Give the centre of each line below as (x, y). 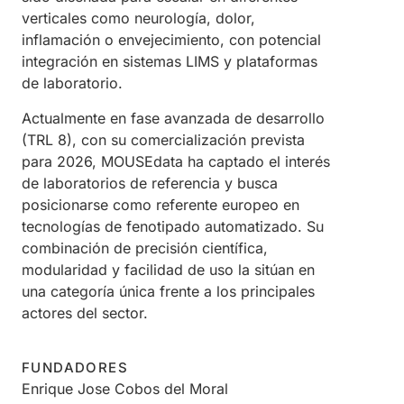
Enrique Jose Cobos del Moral (125, 389)
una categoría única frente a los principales (168, 291)
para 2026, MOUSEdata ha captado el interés (176, 161)
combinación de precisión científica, (145, 248)
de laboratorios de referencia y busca (150, 183)
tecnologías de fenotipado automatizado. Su (173, 226)
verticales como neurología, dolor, (138, 18)
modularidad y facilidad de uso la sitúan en (168, 269)
